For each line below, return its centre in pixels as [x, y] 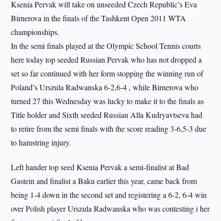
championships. [35, 32]
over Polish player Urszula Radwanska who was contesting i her [110, 208]
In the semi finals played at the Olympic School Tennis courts [106, 46]
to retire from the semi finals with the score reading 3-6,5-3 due [109, 129]
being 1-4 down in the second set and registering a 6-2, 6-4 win [109, 195]
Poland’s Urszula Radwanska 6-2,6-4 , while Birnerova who [105, 87]
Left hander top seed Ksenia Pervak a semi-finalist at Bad [100, 167]
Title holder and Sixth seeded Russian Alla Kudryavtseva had [107, 115]
